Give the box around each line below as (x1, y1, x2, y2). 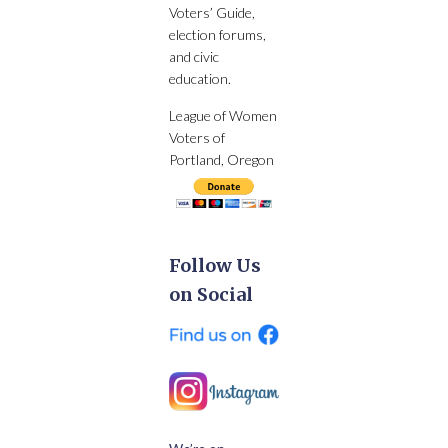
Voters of (169, 128, 225, 146)
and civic (169, 47, 219, 65)
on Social (169, 283, 253, 307)
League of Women (169, 106, 277, 124)
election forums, (169, 25, 266, 43)
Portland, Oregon (169, 150, 274, 168)
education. (169, 69, 231, 87)
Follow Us (169, 254, 261, 278)
